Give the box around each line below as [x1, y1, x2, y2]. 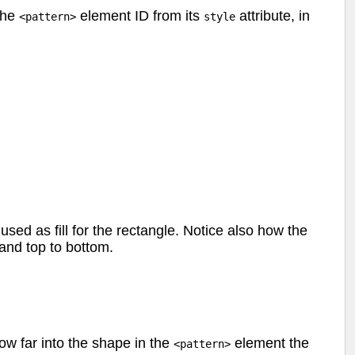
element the [231, 335, 309, 352]
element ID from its [76, 7, 204, 24]
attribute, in [235, 7, 310, 24]
